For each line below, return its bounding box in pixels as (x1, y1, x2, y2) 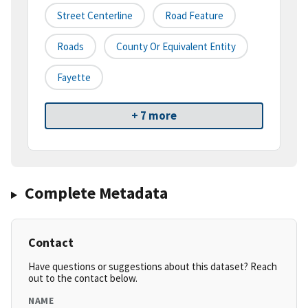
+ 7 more (131, 108, 177, 124)
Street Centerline (57, 9, 133, 23)
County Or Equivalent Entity (116, 40, 236, 54)
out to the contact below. (28, 272, 137, 285)
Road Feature (165, 9, 223, 23)
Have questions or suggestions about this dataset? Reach (28, 260, 277, 274)
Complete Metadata (24, 182, 168, 204)
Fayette (57, 71, 91, 85)
